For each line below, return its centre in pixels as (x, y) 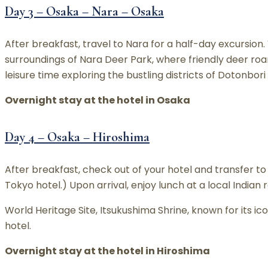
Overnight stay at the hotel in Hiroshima (107, 251)
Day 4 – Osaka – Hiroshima (77, 137)
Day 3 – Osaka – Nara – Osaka (84, 11)
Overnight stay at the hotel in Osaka (98, 100)
